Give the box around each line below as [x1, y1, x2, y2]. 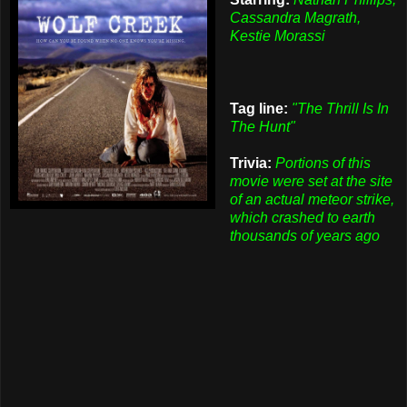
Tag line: [229, 100, 288, 116]
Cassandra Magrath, [229, 9, 361, 25]
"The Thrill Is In [291, 100, 389, 116]
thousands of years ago [229, 227, 380, 243]
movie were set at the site [229, 173, 392, 189]
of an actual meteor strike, [229, 191, 394, 207]
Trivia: [229, 154, 272, 171]
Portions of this [274, 154, 371, 171]
